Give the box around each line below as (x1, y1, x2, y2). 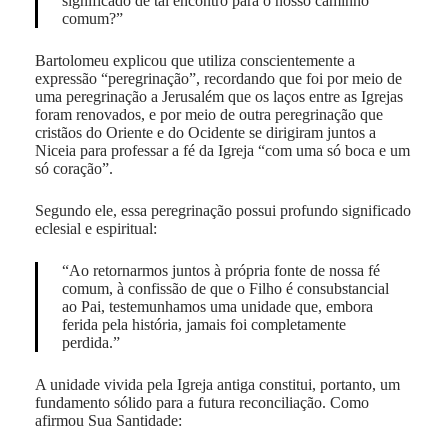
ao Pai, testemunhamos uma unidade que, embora (61, 297, 373, 315)
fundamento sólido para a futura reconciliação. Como (34, 393, 369, 411)
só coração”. (34, 159, 113, 177)
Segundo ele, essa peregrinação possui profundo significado (34, 201, 411, 219)
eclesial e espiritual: (34, 219, 157, 237)
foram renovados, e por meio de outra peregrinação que (34, 105, 383, 123)
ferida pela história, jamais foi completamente (61, 315, 346, 333)
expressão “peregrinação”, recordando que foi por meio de (34, 69, 402, 87)
